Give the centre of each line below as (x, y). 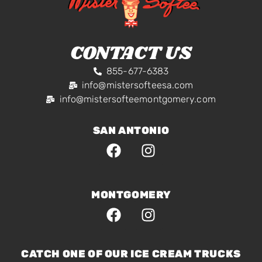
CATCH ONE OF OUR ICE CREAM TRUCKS (131, 254)
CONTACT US (131, 53)
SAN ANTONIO (131, 130)
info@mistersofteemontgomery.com (137, 99)
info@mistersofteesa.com (138, 85)
